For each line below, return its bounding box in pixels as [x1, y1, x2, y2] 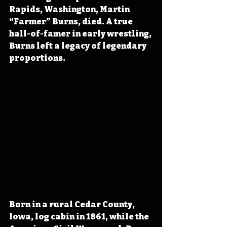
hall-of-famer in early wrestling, [9, 29, 153, 39]
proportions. [9, 53, 65, 63]
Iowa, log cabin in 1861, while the [9, 212, 150, 222]
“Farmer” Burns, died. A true [9, 17, 134, 26]
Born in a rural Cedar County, [9, 200, 136, 210]
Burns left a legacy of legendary [9, 41, 148, 51]
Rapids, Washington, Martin [9, 5, 131, 14]
